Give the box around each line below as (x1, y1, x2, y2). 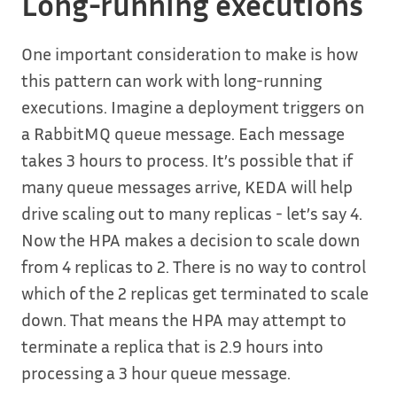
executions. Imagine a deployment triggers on (21, 95, 364, 117)
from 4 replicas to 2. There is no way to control (21, 254, 366, 276)
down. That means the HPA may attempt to (21, 307, 346, 330)
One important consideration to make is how (21, 42, 358, 64)
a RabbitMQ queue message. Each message (21, 121, 345, 144)
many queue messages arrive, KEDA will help (21, 175, 353, 197)
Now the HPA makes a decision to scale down (21, 228, 360, 250)
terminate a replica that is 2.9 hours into (21, 334, 323, 356)
